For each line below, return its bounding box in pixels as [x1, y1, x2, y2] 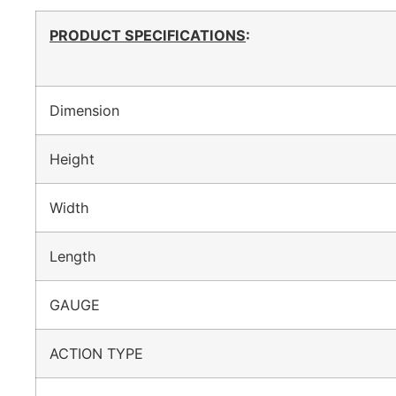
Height [49, 149, 112, 168]
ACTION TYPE [49, 344, 161, 362]
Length [49, 247, 114, 265]
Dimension [49, 101, 137, 119]
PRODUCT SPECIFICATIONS [49, 26, 246, 44]
